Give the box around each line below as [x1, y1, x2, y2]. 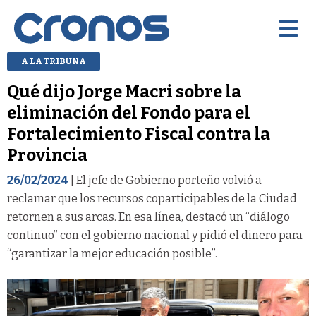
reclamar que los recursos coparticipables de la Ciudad [7, 191, 297, 205]
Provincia [7, 145, 87, 165]
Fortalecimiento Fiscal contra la [7, 123, 270, 144]
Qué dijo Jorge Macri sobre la [7, 81, 241, 102]
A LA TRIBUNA [21, 56, 86, 66]
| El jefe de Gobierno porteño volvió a [68, 173, 262, 187]
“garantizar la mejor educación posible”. [7, 246, 217, 260]
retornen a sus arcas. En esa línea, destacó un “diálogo [7, 209, 290, 224]
